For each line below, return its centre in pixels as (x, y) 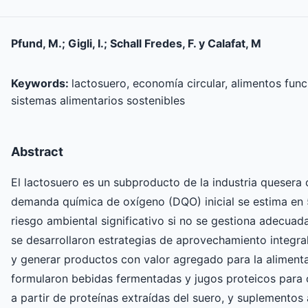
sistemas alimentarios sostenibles (98, 100)
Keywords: (41, 83)
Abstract (37, 151)
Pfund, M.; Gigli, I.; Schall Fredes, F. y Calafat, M (136, 43)
